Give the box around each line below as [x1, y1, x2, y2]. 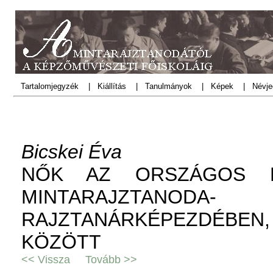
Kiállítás [97, 82, 126, 91]
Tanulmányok [145, 82, 194, 91]
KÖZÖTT [21, 231, 101, 253]
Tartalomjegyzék [21, 82, 79, 91]
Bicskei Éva [21, 141, 122, 163]
